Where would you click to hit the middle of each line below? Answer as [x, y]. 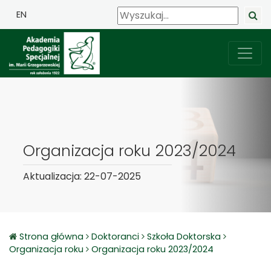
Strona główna [53, 237]
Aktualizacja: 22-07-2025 [82, 176]
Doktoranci [115, 237]
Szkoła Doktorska [184, 237]
